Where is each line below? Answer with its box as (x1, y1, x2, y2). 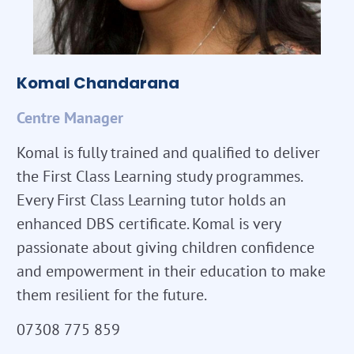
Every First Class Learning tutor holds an (17, 189, 286, 210)
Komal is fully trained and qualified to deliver (17, 141, 320, 163)
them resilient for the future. (17, 284, 207, 305)
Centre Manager (17, 107, 123, 128)
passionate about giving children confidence (17, 236, 314, 258)
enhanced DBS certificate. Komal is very (17, 213, 281, 234)
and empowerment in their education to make (17, 260, 326, 281)
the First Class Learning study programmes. (17, 165, 302, 186)
